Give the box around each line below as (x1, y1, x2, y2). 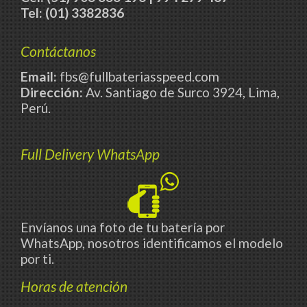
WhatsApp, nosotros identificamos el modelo (21, 234, 283, 251)
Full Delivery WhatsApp (21, 145, 160, 162)
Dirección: (21, 84, 83, 100)
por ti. (21, 250, 54, 267)
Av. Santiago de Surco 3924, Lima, (83, 84, 280, 100)
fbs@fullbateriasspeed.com (57, 68, 219, 84)
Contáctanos (21, 42, 96, 60)
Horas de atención (21, 277, 127, 295)
